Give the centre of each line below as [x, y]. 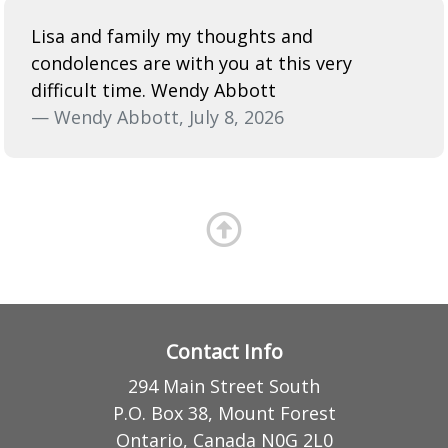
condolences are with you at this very [191, 62]
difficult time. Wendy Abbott [153, 89]
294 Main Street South [224, 385]
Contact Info [224, 351]
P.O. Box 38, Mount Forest [224, 412]
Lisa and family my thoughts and [172, 35]
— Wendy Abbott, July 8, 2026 [157, 116]
